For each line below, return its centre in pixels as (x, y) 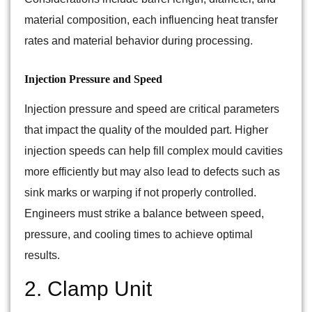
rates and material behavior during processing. (139, 41)
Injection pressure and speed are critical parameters (152, 109)
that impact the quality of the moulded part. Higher (146, 130)
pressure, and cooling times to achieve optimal (139, 235)
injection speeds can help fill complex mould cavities (154, 151)
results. (42, 256)
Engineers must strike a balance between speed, (144, 214)
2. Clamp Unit (88, 289)
